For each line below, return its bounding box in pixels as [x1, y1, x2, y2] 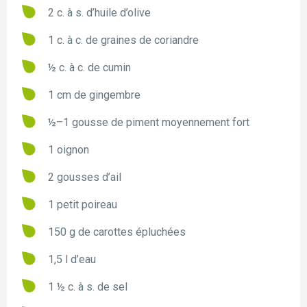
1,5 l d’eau [48, 252, 96, 266]
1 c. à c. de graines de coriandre [48, 33, 199, 47]
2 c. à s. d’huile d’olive [48, 5, 151, 19]
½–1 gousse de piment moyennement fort [48, 115, 249, 129]
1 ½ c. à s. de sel [48, 280, 127, 293]
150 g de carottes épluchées [48, 225, 186, 238]
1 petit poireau [48, 197, 117, 211]
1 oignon [48, 143, 89, 156]
